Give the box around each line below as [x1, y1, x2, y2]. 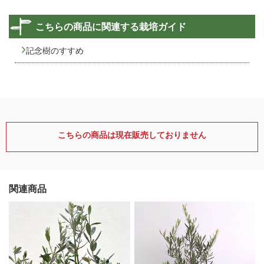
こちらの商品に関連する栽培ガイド [35, 20, 186, 32]
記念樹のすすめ [26, 45, 84, 55]
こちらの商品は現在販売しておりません [58, 129, 206, 140]
